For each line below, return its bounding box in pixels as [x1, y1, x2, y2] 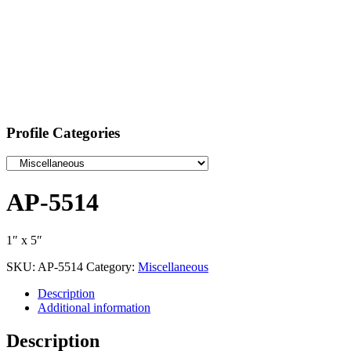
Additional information [38, 301, 150, 315]
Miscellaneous [138, 260, 208, 274]
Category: [86, 260, 138, 274]
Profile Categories [6, 124, 120, 141]
